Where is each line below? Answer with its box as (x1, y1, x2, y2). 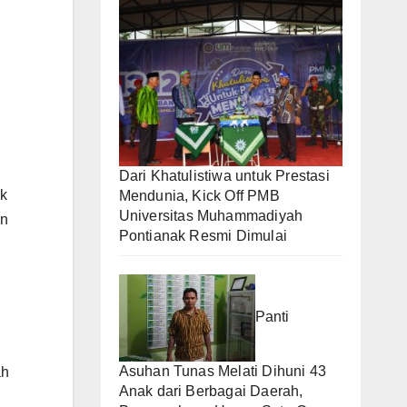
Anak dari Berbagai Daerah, (118, 382, 303, 399)
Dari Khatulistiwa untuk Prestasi (118, 167, 330, 184)
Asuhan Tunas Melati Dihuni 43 (118, 362, 327, 379)
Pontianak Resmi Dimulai (118, 227, 288, 243)
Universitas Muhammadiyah (118, 207, 303, 223)
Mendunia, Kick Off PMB (118, 187, 280, 203)
